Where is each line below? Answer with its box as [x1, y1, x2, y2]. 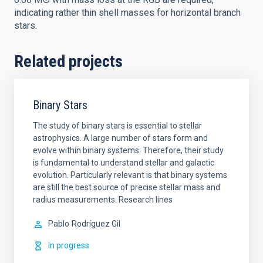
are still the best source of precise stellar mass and [33, 183, 220, 192]
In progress [48, 241, 89, 250]
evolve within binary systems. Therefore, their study [33, 146, 224, 155]
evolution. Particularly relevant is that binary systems [33, 170, 227, 180]
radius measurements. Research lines [33, 195, 173, 204]
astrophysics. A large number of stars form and [33, 133, 208, 143]
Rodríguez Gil [72, 219, 120, 228]
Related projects [14, 52, 123, 71]
